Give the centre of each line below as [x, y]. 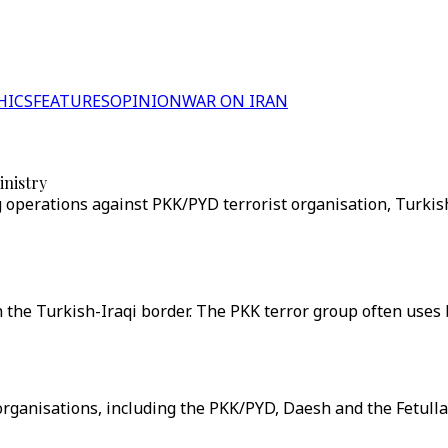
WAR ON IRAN [235, 101]
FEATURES [71, 101]
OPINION [146, 101]
